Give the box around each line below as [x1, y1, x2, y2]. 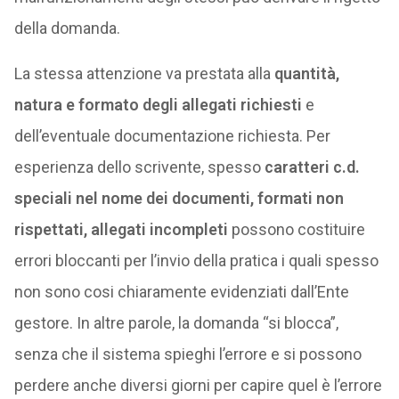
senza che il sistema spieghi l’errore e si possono [13, 345, 362, 363]
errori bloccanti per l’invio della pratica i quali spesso [13, 251, 379, 270]
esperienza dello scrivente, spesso [13, 158, 265, 176]
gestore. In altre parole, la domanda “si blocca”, [13, 313, 338, 332]
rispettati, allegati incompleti [13, 220, 228, 239]
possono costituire [227, 220, 365, 239]
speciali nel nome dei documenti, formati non [13, 189, 344, 208]
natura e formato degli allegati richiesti [13, 95, 302, 114]
